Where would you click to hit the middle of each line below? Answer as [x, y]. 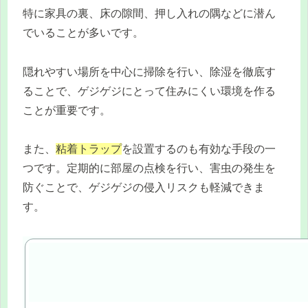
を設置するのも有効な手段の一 [199, 149]
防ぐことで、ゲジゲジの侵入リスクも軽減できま [144, 188]
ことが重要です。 [67, 110]
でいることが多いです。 [83, 32]
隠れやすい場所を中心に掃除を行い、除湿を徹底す [149, 71]
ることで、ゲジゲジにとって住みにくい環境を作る [149, 91]
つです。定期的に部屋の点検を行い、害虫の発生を [149, 168]
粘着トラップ [89, 149]
